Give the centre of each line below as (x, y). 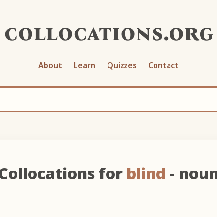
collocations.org (108, 32)
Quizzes (122, 65)
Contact (163, 65)
